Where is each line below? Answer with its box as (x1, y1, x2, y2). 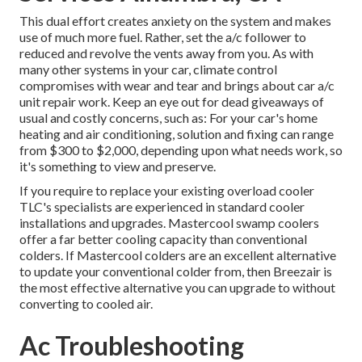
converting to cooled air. (19, 296, 153, 312)
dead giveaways (221, 94, 309, 110)
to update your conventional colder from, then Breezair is (19, 263, 332, 280)
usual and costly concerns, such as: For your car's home (19, 110, 318, 126)
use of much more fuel (19, 29, 140, 45)
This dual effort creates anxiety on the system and (19, 13, 295, 29)
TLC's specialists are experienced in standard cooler (19, 199, 305, 215)
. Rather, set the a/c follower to (140, 29, 306, 45)
